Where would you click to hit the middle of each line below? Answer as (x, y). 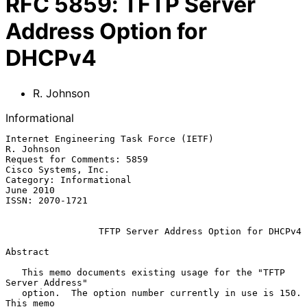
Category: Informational (69, 180)
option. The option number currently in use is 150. (14, 293)
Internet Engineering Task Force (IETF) (110, 138)
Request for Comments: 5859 (77, 159)
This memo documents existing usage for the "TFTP (14, 272)
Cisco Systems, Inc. (58, 169)
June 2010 (30, 190)
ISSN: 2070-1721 (47, 200)
